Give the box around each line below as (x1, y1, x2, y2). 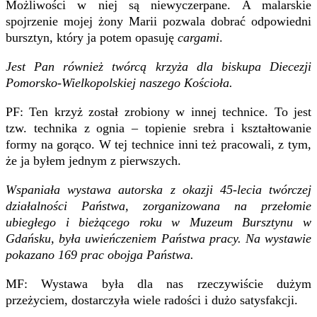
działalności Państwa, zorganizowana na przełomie (6, 198, 311, 213)
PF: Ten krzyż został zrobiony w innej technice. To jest (6, 104, 311, 119)
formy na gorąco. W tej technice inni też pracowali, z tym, (6, 137, 311, 151)
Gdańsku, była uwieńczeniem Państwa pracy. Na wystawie (6, 231, 311, 246)
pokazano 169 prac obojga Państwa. (6, 247, 194, 262)
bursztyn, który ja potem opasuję (6, 30, 178, 45)
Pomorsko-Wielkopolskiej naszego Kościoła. (6, 75, 233, 90)
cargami (178, 30, 219, 45)
